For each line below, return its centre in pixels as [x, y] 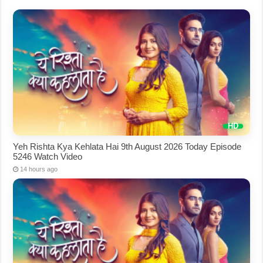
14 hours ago [39, 169]
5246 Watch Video [48, 156]
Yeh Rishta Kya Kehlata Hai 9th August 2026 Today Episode [127, 146]
